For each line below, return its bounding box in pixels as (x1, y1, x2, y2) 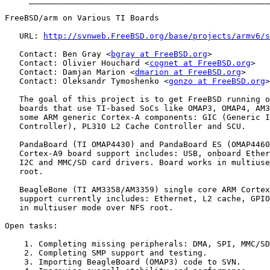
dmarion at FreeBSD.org (135, 67, 241, 77)
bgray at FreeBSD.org (111, 49, 207, 59)
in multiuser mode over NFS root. (5, 203, 174, 213)
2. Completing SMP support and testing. (5, 248, 207, 258)
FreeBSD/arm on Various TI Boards (5, 13, 159, 23)
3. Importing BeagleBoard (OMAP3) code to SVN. (5, 257, 241, 267)
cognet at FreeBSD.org (149, 58, 251, 68)
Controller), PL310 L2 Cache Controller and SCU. (5, 122, 246, 131)
